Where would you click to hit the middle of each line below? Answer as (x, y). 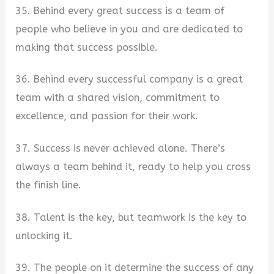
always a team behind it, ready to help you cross (133, 167)
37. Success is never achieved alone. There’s (120, 149)
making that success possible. (87, 47)
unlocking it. (44, 235)
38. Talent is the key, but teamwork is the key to (131, 217)
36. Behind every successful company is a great (129, 80)
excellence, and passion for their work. (107, 116)
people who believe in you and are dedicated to (129, 29)
